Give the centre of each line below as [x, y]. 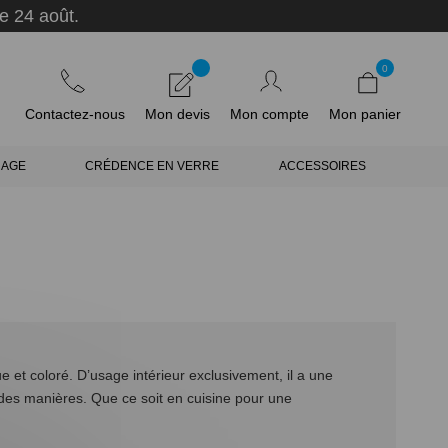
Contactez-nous [75, 114]
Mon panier [365, 114]
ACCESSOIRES [323, 166]
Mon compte [269, 114]
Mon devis [177, 114]
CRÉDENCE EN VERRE [152, 166]
